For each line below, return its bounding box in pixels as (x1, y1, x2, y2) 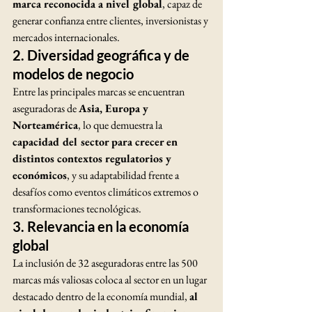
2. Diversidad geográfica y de (13, 47, 192, 63)
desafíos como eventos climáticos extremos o (13, 185, 201, 199)
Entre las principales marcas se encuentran (13, 84, 187, 99)
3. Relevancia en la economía (13, 218, 192, 235)
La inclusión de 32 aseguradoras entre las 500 (13, 256, 200, 270)
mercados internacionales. (13, 30, 120, 45)
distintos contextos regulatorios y (13, 151, 174, 166)
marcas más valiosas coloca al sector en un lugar (13, 272, 209, 287)
